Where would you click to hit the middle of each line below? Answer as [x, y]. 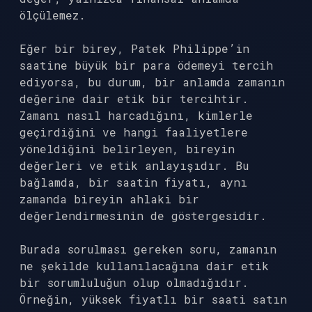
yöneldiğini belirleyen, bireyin [127, 149]
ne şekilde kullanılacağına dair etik [144, 266]
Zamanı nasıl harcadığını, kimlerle [136, 115]
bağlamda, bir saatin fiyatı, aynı [133, 182]
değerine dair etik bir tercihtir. [134, 99]
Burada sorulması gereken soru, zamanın [148, 249]
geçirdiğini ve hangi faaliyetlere [134, 132]
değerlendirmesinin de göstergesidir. [143, 216]
